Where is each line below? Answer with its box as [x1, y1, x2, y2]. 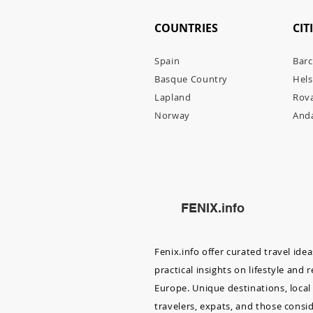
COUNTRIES [154, 20, 218, 36]
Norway [154, 109, 190, 122]
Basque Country [154, 73, 228, 85]
